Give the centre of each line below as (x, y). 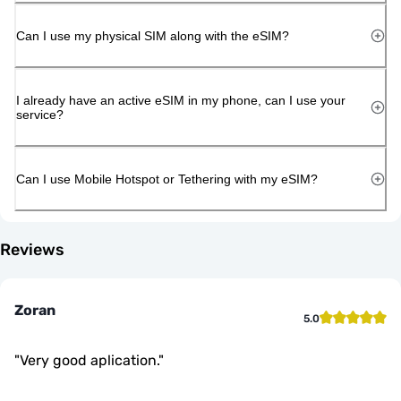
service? (40, 114)
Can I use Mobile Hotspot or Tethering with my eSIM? (167, 179)
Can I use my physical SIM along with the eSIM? (153, 35)
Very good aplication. (89, 360)
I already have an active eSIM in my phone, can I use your (181, 100)
